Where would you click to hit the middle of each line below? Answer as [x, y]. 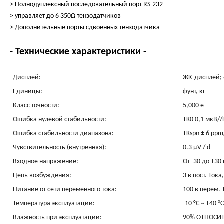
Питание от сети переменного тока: [65, 189]
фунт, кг [194, 91]
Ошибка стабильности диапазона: [63, 133]
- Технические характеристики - [78, 52]
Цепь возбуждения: [42, 175]
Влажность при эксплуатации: [57, 217]
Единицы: [29, 91]
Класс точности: [36, 105]
